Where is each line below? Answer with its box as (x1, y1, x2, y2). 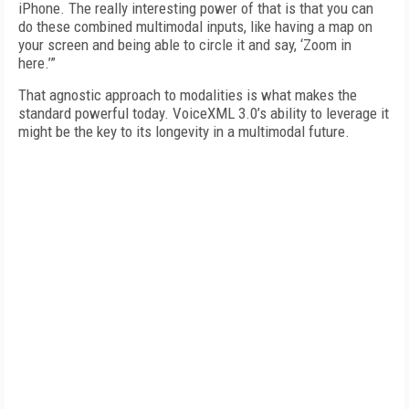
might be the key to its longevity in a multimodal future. (18, 122, 353, 141)
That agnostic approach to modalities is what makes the (18, 86, 357, 104)
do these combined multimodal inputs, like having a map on (18, 17, 372, 36)
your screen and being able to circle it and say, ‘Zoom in (18, 36, 351, 54)
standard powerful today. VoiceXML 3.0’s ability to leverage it (18, 104, 389, 122)
